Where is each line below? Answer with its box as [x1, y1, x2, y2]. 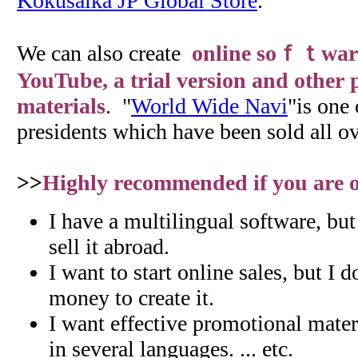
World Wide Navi [131, 93, 288, 118]
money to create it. [49, 285, 214, 310]
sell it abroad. [49, 234, 169, 259]
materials [17, 93, 105, 118]
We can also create [17, 41, 192, 66]
